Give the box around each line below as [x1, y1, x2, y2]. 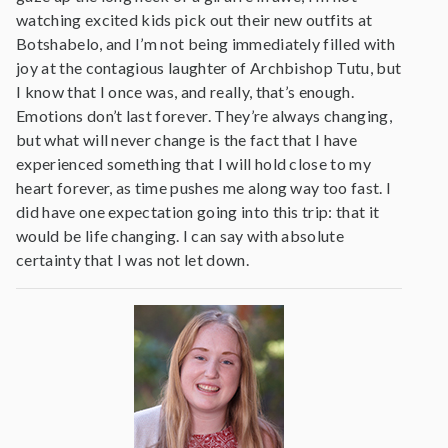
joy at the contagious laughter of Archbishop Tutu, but [16, 58, 402, 77]
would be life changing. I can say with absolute [16, 226, 345, 245]
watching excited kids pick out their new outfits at [16, 10, 373, 29]
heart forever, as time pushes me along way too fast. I [16, 178, 392, 197]
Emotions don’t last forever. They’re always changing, [16, 106, 392, 125]
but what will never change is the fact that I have [16, 130, 358, 149]
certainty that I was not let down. [16, 250, 249, 269]
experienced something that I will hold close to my [16, 154, 372, 173]
